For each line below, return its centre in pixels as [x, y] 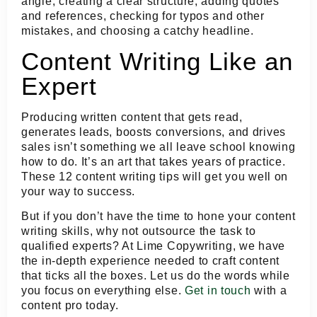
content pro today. [70, 305]
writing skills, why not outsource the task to [139, 231]
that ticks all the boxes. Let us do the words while [156, 275]
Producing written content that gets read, [132, 117]
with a [269, 290]
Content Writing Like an [157, 61]
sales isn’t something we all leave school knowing [158, 146]
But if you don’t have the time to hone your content [158, 216]
